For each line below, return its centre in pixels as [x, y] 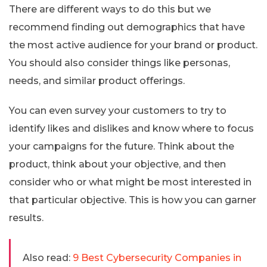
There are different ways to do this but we [110, 9]
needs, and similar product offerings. [97, 80]
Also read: [46, 257]
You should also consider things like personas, [119, 63]
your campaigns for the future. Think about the [122, 146]
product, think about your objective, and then [117, 164]
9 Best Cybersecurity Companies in [157, 257]
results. [26, 218]
